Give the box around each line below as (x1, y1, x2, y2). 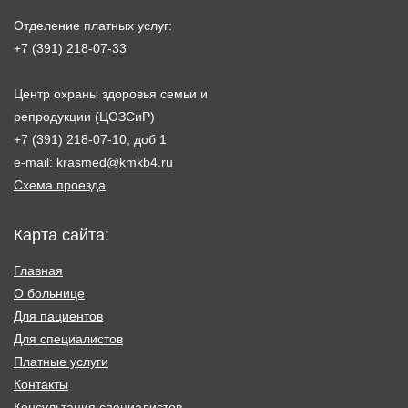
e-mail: (14, 154, 56, 169)
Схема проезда (14, 177, 106, 192)
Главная (14, 262, 63, 278)
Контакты (14, 376, 68, 392)
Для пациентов (14, 308, 103, 323)
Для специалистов (14, 331, 123, 346)
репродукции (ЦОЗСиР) (14, 108, 155, 124)
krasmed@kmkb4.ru (56, 154, 173, 169)
